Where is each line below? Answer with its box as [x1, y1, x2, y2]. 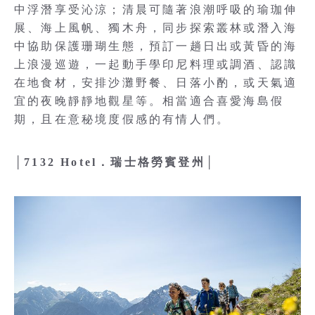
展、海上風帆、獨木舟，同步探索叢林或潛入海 [14, 21, 298, 34]
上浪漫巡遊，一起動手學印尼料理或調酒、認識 [14, 58, 298, 70]
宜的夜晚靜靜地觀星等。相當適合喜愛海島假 [14, 94, 285, 107]
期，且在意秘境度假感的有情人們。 [14, 112, 231, 125]
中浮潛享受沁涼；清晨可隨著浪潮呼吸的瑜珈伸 [14, 3, 298, 15]
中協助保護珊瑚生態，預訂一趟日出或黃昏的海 [14, 39, 298, 52]
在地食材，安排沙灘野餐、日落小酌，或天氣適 [14, 76, 298, 89]
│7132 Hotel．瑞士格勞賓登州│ [14, 155, 215, 168]
